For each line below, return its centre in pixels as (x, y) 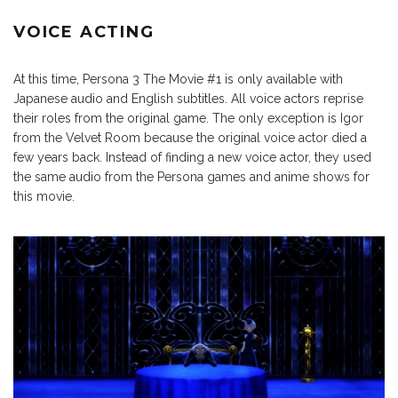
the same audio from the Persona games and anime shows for (191, 177)
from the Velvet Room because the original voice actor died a (190, 138)
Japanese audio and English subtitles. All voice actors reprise (188, 99)
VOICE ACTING (84, 32)
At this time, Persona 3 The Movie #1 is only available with (178, 80)
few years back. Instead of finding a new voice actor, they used (192, 158)
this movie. (44, 197)
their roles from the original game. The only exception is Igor (188, 119)
